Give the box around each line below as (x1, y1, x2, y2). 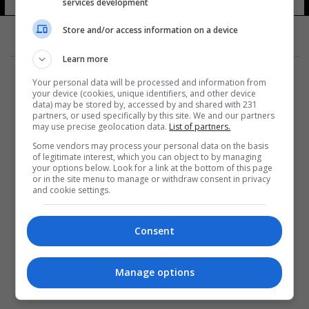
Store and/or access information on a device (63, 24, 239, 36)
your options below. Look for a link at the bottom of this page (32, 161, 273, 174)
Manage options (114, 266, 195, 279)
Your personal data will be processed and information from (32, 76, 267, 88)
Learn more (63, 52, 109, 65)
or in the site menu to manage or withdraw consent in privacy (32, 172, 271, 185)
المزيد (139, 110, 181, 134)
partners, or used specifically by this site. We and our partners (32, 109, 275, 121)
